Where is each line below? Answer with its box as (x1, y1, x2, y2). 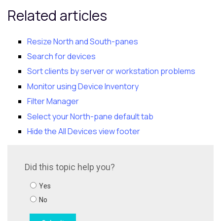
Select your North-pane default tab (27, 110, 153, 122)
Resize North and (27, 36, 90, 47)
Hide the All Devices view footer (27, 126, 140, 137)
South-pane (90, 36, 134, 47)
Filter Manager (27, 96, 79, 107)
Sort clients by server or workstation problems (27, 66, 195, 77)
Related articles (7, 5, 107, 25)
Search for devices (27, 51, 96, 62)
